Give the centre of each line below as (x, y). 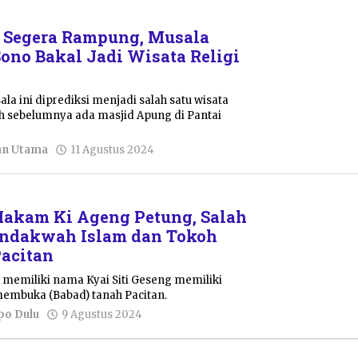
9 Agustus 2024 (102, 314)
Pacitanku (189, 163)
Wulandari (177, 343)
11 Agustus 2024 (113, 149)
